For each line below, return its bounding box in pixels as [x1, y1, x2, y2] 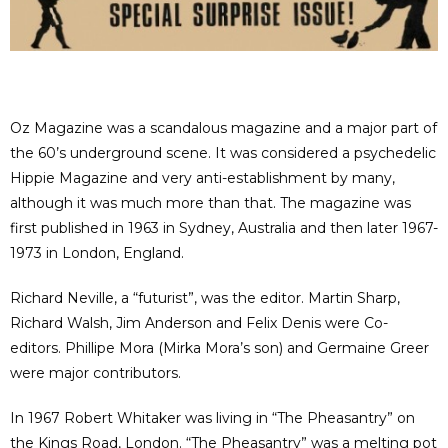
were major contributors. [10, 364, 181, 383]
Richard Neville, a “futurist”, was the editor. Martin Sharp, [10, 289, 400, 308]
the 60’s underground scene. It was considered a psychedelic [10, 144, 436, 163]
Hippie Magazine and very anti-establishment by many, [10, 169, 395, 188]
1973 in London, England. [10, 244, 184, 263]
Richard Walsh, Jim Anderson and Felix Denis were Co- [10, 314, 388, 333]
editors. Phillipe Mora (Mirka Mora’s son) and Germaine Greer [10, 339, 429, 358]
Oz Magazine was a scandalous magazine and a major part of [10, 119, 437, 138]
